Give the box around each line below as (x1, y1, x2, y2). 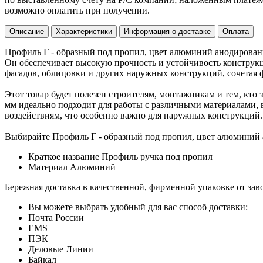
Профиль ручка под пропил (102, 151, 213, 162)
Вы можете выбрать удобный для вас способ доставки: (28, 202, 248, 213)
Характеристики (56, 27, 112, 36)
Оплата (222, 27, 249, 36)
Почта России (28, 213, 84, 223)
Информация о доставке (124, 27, 211, 36)
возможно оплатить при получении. (5, 5, 150, 16)
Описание (9, 27, 44, 36)
